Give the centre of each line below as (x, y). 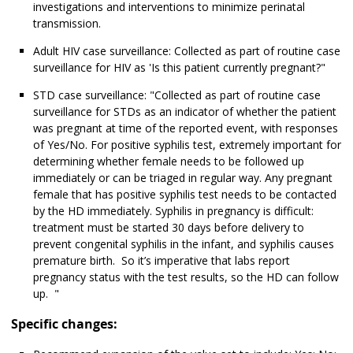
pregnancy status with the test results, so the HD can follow (186, 277)
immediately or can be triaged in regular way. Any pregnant (183, 178)
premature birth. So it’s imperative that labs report (162, 261)
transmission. (67, 24)
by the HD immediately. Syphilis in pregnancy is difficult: (173, 211)
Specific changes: (64, 324)
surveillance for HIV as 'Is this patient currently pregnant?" (179, 68)
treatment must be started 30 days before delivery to (169, 228)
